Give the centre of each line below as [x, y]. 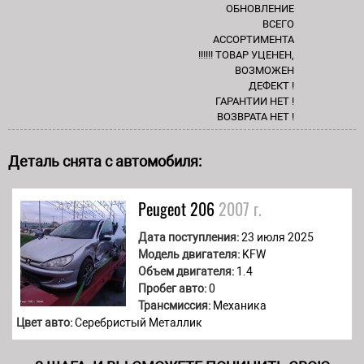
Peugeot [162, 208]
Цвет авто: [44, 322]
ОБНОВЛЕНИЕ [260, 8]
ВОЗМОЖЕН [264, 70]
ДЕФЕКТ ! [271, 85]
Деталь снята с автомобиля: [105, 161]
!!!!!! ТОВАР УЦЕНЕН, [246, 54]
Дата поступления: [188, 237]
